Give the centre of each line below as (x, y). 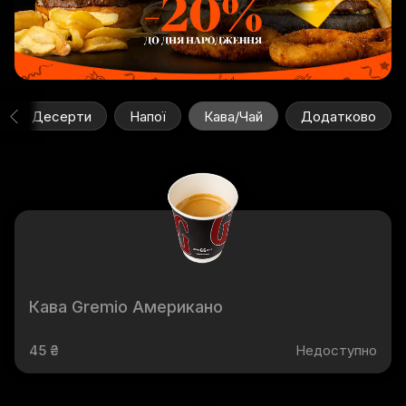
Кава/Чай (233, 116)
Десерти (62, 116)
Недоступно (336, 350)
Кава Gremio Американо (126, 307)
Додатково (338, 116)
